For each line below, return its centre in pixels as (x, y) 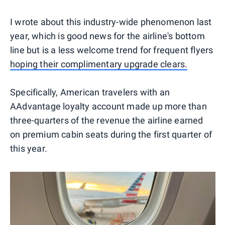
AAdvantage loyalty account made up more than (108, 106)
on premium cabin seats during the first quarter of (111, 134)
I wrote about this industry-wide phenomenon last (111, 22)
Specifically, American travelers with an (90, 92)
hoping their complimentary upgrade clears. (99, 64)
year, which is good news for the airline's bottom (107, 36)
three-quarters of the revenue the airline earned (107, 120)
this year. (29, 148)
